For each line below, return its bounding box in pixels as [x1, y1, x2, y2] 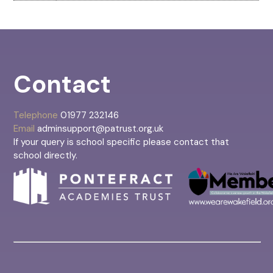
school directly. [13, 149, 78, 162]
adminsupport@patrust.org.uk [35, 122, 164, 135]
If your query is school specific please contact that [13, 136, 230, 149]
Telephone [13, 109, 58, 122]
